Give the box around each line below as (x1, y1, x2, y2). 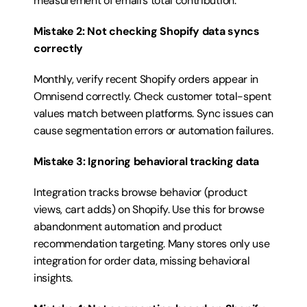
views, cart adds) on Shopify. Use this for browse (34, 202, 265, 217)
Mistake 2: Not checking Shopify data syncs (34, 24, 260, 38)
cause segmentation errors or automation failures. (34, 123, 273, 138)
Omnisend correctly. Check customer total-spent (34, 89, 271, 103)
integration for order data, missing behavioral (34, 254, 250, 268)
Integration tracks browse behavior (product (34, 185, 247, 199)
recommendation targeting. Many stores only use (34, 236, 270, 251)
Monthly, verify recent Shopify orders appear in (34, 72, 258, 86)
